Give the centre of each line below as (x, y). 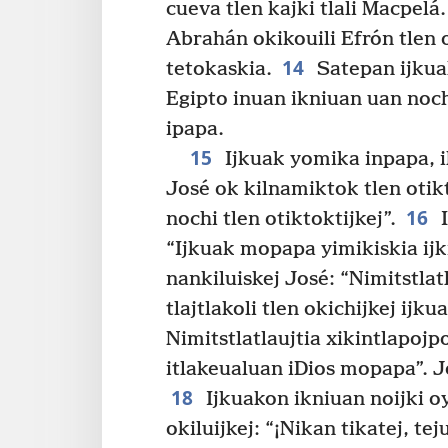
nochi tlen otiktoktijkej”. (281, 219)
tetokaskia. (219, 69)
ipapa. (195, 129)
